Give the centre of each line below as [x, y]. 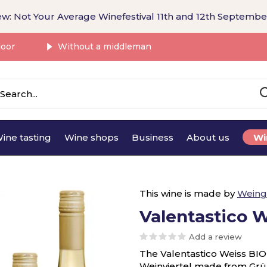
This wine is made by [188, 193]
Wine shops [91, 137]
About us [208, 137]
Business [153, 137]
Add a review [215, 237]
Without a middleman [103, 46]
